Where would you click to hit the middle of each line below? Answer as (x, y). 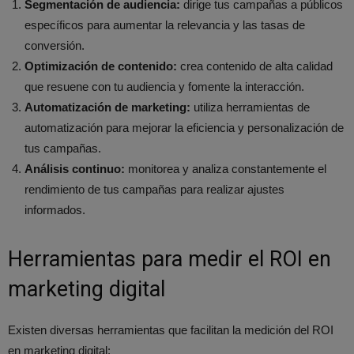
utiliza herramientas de (250, 107)
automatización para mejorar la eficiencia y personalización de (184, 127)
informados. (55, 209)
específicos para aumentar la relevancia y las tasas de (165, 24)
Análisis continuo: (75, 168)
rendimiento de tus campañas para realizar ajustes (154, 189)
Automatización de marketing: (107, 107)
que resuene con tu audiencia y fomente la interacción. (164, 86)
